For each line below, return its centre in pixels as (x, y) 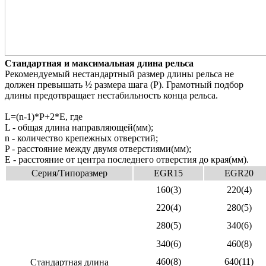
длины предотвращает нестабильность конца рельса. (111, 95)
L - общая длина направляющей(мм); (79, 127)
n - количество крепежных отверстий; (81, 138)
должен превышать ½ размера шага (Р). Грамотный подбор (124, 84)
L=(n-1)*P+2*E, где (44, 116)
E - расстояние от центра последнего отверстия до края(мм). (127, 159)
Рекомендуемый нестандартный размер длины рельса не (119, 74)
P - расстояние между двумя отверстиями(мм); (98, 148)
